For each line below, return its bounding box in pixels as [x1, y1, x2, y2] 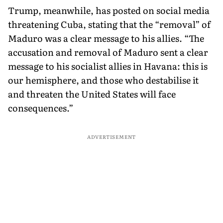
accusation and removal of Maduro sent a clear [8, 45, 208, 59]
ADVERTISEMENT [87, 132, 136, 140]
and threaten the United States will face [8, 87, 176, 101]
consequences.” [8, 101, 73, 114]
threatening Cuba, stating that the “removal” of [8, 17, 211, 31]
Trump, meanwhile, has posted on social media [8, 3, 210, 17]
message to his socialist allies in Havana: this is [8, 59, 208, 73]
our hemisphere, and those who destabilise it [8, 73, 199, 87]
